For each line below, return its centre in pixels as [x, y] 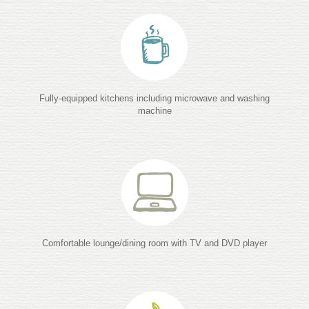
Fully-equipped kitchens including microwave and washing [154, 98]
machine [154, 110]
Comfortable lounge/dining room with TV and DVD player [154, 243]
